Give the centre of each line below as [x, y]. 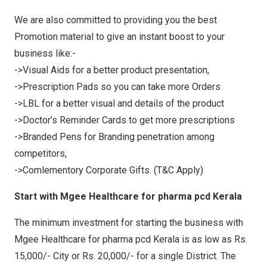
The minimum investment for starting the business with [129, 223]
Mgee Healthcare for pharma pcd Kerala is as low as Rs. [131, 240]
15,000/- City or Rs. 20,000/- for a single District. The [125, 256]
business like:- [45, 54]
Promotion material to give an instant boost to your [119, 37]
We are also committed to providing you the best [116, 20]
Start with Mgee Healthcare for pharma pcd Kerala [128, 197]
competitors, [41, 154]
